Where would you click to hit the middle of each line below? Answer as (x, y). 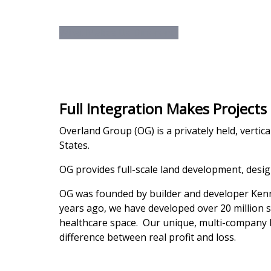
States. (74, 145)
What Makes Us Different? (119, 32)
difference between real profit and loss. (148, 237)
